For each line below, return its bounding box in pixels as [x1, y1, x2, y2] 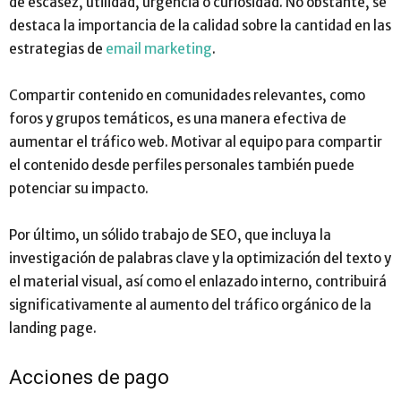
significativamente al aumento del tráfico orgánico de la [9, 295, 371, 313]
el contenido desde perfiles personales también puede [9, 156, 354, 174]
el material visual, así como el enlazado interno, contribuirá [9, 272, 387, 290]
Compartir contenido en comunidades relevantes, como [9, 86, 365, 104]
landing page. [9, 319, 97, 337]
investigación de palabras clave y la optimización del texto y [9, 249, 391, 267]
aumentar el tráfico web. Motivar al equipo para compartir [9, 132, 382, 150]
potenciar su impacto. [9, 179, 151, 197]
